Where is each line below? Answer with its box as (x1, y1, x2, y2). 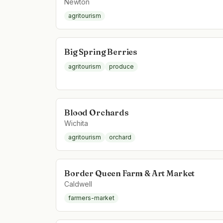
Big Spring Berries (64, 47, 137, 57)
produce (109, 63, 134, 70)
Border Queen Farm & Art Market (64, 168, 195, 178)
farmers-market (68, 194, 114, 202)
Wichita (64, 119, 88, 127)
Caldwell (64, 180, 92, 188)
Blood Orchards (64, 108, 128, 117)
